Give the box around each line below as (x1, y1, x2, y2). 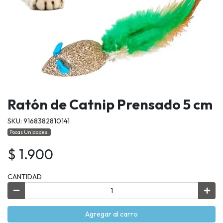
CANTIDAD (7, 172, 42, 182)
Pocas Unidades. (9, 128, 49, 136)
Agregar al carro (85, 210, 138, 219)
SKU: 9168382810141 (7, 116, 70, 126)
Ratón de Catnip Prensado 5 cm (7, 96, 213, 113)
